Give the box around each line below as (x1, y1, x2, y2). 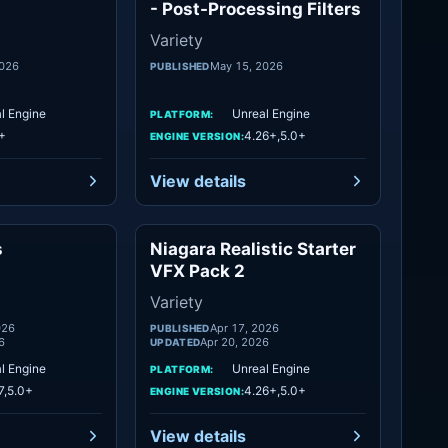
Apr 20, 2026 (200, 335, 270, 349)
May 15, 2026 (209, 59, 283, 73)
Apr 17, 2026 (209, 321, 279, 335)
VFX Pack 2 (150, 261, 245, 281)
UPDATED (150, 336, 201, 348)
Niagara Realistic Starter (150, 239, 356, 259)
